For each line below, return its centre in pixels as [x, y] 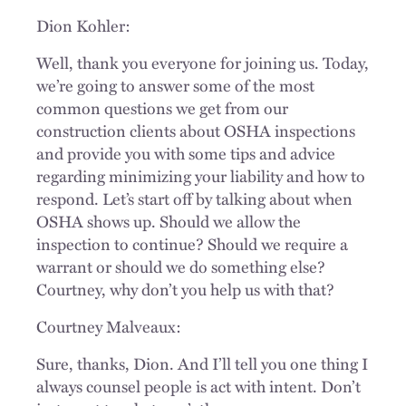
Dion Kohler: [83, 25]
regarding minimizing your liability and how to [201, 175]
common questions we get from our [162, 107]
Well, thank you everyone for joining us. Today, [203, 62]
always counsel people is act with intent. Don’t [198, 386]
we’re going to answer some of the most [175, 85]
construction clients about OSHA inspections [196, 130]
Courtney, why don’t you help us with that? [185, 289]
